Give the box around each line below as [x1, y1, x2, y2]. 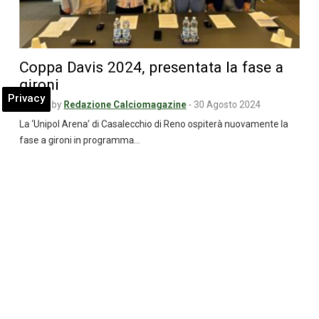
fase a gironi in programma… [11, 142, 139, 155]
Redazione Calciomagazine [58, 105, 188, 117]
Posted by [11, 105, 56, 117]
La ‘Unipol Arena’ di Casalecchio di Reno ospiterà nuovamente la [11, 125, 296, 137]
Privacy [8, 92, 45, 105]
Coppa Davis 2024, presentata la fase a [11, 61, 291, 80]
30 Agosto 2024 [196, 105, 267, 117]
